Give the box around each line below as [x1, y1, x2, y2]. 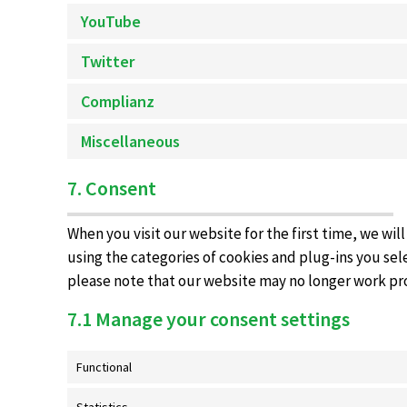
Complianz [81, 91, 155, 112]
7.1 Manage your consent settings [67, 306, 351, 332]
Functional [76, 359, 133, 375]
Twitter [81, 51, 135, 72]
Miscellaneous [81, 131, 181, 152]
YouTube [81, 11, 142, 32]
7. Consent [67, 175, 157, 201]
